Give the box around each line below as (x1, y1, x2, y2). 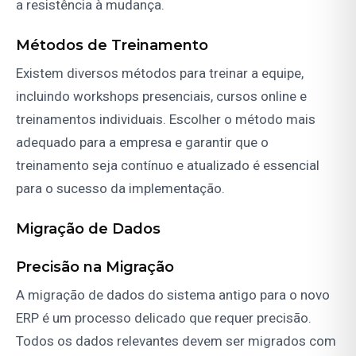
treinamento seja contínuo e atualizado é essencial (16, 157, 319, 174)
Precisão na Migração (16, 258, 174, 277)
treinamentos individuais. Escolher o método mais (16, 111, 315, 128)
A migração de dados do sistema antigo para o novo (16, 287, 330, 304)
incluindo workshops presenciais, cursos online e (16, 88, 307, 105)
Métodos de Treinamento (16, 37, 208, 55)
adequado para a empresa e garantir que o (16, 134, 269, 151)
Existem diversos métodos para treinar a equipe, (16, 65, 304, 82)
